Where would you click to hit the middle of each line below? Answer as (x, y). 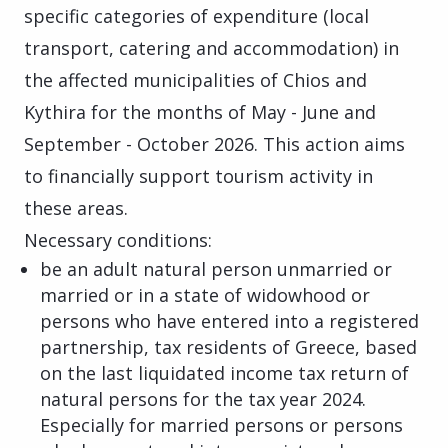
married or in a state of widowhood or (205, 294)
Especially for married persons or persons (221, 424)
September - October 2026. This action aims (214, 143)
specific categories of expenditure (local (196, 15)
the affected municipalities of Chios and (195, 79)
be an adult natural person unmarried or (216, 268)
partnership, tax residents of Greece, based (228, 346)
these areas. (76, 207)
